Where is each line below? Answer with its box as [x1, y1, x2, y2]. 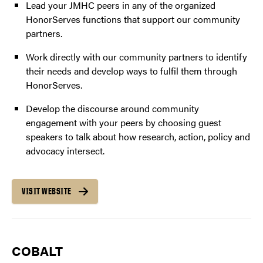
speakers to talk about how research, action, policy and [26, 130, 250, 144]
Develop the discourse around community [26, 102, 199, 116]
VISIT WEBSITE [22, 186, 72, 197]
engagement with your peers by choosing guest [26, 116, 221, 130]
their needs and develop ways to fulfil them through [26, 64, 237, 78]
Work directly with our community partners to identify [26, 50, 247, 64]
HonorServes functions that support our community [26, 12, 240, 26]
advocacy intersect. [26, 144, 104, 158]
